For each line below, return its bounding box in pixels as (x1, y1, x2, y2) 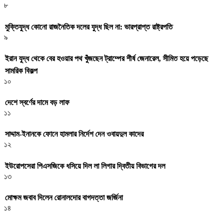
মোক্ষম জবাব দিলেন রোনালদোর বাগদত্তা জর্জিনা (5, 193, 123, 202)
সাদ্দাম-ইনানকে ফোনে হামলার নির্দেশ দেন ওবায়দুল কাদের (5, 130, 144, 139)
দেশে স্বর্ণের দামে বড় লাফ (5, 98, 70, 107)
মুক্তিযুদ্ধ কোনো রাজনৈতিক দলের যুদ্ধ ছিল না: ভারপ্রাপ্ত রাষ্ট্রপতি (5, 22, 173, 31)
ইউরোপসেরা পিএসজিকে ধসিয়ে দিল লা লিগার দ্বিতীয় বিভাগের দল (5, 161, 165, 170)
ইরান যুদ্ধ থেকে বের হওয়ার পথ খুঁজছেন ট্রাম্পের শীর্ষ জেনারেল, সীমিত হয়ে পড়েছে (5, 54, 208, 63)
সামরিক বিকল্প (5, 66, 37, 75)
